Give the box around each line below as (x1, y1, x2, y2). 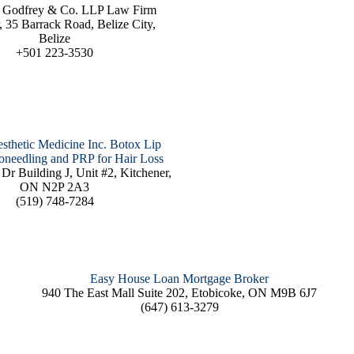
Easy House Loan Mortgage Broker (90, 272, 269, 286)
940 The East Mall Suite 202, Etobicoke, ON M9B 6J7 (42, 286, 318, 300)
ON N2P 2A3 (20, 180, 90, 194)
